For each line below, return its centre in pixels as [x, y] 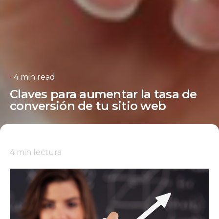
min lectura [39, 152]
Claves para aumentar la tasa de [103, 94]
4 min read [34, 77]
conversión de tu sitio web [88, 106]
